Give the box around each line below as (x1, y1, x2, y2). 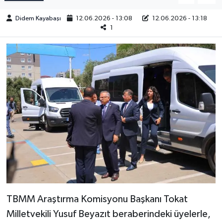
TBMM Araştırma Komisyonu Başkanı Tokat (6, 194, 188, 204)
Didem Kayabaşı (15, 15, 61, 22)
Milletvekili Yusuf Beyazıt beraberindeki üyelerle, (6, 209, 211, 219)
